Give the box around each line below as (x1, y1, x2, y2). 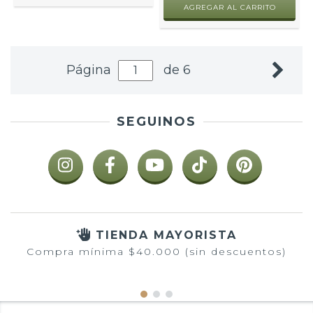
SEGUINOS (117, 113, 196, 129)
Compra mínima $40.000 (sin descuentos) (27, 245, 286, 258)
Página (66, 62, 115, 78)
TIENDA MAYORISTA (96, 228, 237, 242)
